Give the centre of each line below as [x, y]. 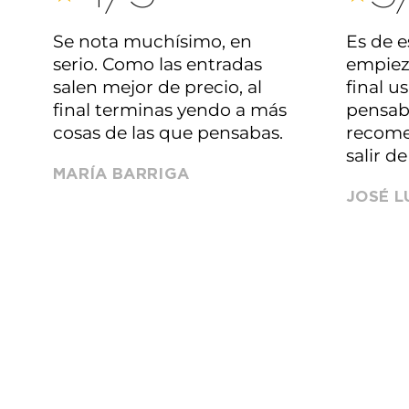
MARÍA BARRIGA [121, 174]
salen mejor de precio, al [157, 87]
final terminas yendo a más [170, 110]
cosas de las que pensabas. [168, 133]
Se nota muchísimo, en [152, 42]
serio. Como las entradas [157, 64]
